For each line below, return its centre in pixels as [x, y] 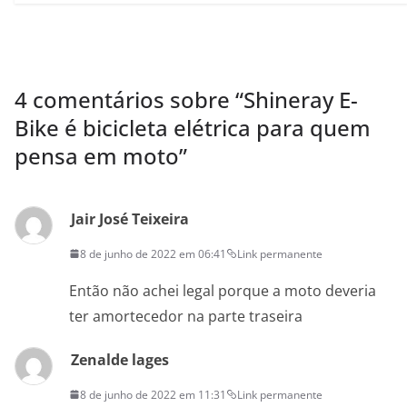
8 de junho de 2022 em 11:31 [153, 394]
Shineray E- [301, 99]
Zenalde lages [120, 359]
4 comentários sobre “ [129, 99]
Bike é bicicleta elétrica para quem [193, 127]
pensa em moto [97, 155]
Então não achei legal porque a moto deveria [223, 290]
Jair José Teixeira [130, 218]
